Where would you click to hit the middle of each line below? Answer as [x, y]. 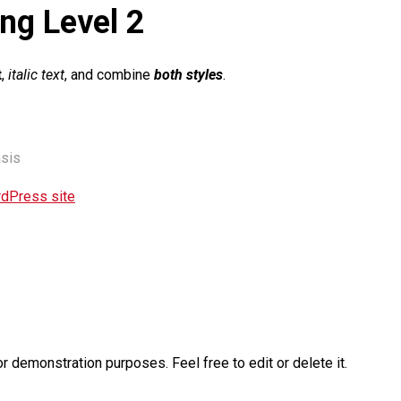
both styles [188, 75]
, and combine [109, 75]
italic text [36, 75]
